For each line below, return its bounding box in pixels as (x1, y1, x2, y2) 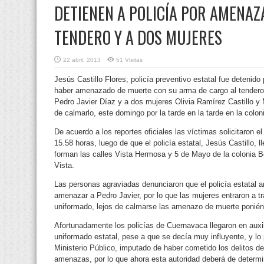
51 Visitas (116, 56, 143, 63)
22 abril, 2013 (63, 56, 101, 63)
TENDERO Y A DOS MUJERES (54, 25, 222, 49)
